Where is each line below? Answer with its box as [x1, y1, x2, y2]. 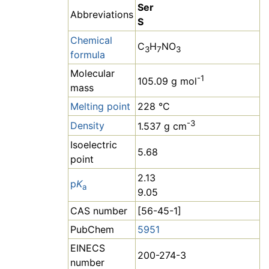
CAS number [70, 205, 127, 217]
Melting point [70, 100, 130, 113]
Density [70, 119, 104, 132]
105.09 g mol [138, 75, 197, 88]
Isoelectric [70, 139, 117, 151]
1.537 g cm [138, 120, 187, 133]
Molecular [70, 67, 115, 80]
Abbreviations [70, 8, 133, 21]
